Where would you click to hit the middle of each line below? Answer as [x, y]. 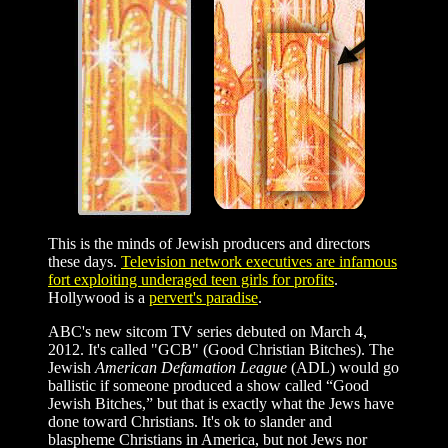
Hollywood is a [98, 297]
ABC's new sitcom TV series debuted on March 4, [207, 331]
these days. [84, 261]
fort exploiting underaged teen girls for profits [191, 279]
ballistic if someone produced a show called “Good [208, 385]
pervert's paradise [203, 297]
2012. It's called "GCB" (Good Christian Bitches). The [221, 349]
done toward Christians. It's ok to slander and [190, 421]
